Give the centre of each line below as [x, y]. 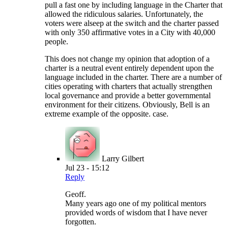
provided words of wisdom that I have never [136, 213]
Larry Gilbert [123, 159]
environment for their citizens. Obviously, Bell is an [127, 105]
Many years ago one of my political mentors [136, 204]
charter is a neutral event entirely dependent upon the [129, 68]
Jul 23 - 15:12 [87, 168]
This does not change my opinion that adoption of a [127, 59]
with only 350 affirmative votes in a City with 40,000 [130, 33]
